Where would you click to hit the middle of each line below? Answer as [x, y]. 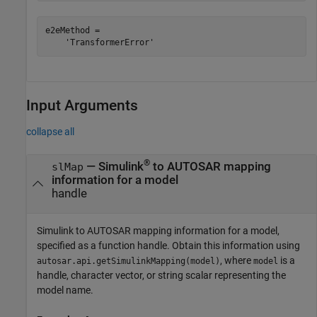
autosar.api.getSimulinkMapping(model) [128, 261]
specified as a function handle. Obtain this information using [168, 245]
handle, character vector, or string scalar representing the [161, 275]
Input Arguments [82, 106]
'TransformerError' [99, 42]
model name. [65, 290]
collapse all [50, 131]
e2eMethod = [72, 30]
